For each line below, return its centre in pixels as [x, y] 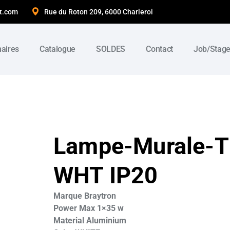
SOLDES [111, 49]
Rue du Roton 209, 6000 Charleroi [99, 12]
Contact [159, 49]
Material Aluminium [90, 221]
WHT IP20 [106, 176]
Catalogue [57, 49]
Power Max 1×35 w [89, 208]
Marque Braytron [85, 196]
